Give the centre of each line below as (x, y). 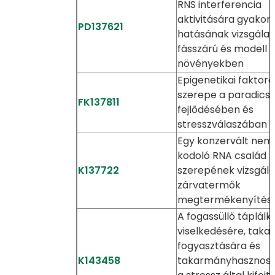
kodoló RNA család (222, 156)
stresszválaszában (222, 124)
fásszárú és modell (222, 49)
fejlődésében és (215, 110)
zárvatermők (209, 185)
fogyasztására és (219, 246)
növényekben (210, 64)
